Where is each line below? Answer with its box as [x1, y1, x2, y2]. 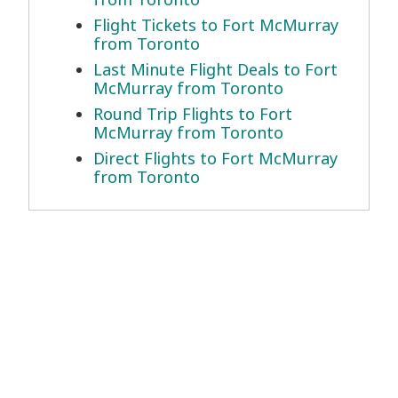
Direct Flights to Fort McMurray [93, 147, 338, 170]
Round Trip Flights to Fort [93, 103, 292, 125]
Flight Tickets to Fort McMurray [93, 14, 338, 36]
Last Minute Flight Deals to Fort [93, 59, 338, 81]
